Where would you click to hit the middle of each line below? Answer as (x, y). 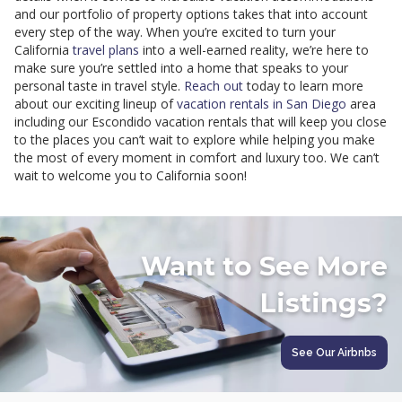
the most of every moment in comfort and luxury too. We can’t (197, 158)
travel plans (106, 50)
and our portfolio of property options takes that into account (191, 14)
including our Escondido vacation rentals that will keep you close (201, 122)
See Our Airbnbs (334, 353)
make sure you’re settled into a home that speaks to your (181, 68)
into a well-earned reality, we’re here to (254, 50)
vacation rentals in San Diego (262, 104)
